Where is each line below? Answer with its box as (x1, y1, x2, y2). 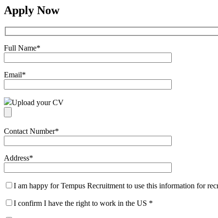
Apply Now (4, 3, 59, 17)
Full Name (4, 44, 36, 53)
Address (4, 154, 29, 163)
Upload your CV (12, 98, 64, 107)
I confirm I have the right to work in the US (14, 199, 149, 208)
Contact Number (4, 127, 55, 136)
